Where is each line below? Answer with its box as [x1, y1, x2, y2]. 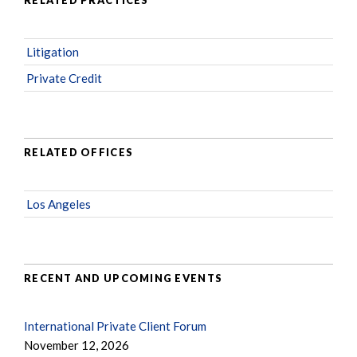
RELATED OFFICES [24, 146, 134, 159]
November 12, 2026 [24, 337, 129, 352]
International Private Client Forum [24, 318, 206, 333]
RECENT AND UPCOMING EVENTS [24, 272, 223, 285]
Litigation [26, 44, 79, 59]
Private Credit [26, 70, 102, 85]
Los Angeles [26, 196, 91, 211]
